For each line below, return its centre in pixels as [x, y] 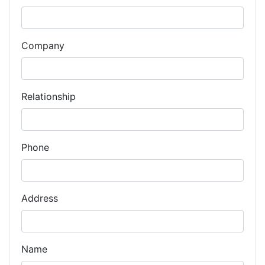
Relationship [49, 96]
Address [40, 198]
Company [43, 46]
